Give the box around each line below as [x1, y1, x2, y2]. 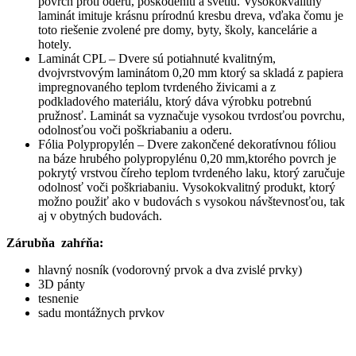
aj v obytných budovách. [38, 209, 162, 223]
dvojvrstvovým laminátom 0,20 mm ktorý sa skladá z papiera [38, 66, 343, 80]
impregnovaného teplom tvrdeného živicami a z [38, 80, 276, 95]
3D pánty [38, 277, 85, 292]
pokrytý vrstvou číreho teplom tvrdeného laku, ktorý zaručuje [38, 166, 345, 180]
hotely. [38, 37, 72, 52]
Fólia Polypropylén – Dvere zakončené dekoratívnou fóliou [38, 137, 336, 152]
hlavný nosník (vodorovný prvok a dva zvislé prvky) [38, 263, 302, 277]
